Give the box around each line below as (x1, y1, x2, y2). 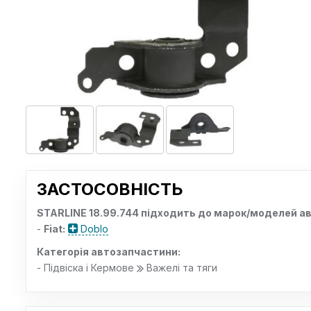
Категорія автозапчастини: (37, 246, 180, 258)
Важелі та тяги (144, 262, 217, 274)
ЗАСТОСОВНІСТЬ (37, 179, 183, 199)
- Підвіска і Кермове (37, 262, 137, 274)
